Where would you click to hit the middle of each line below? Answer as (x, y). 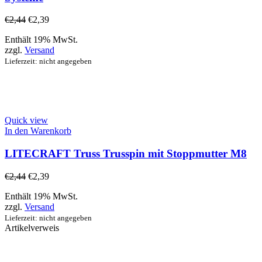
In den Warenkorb (38, 131)
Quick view (26, 120)
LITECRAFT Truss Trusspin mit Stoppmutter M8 (126, 154)
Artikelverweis (32, 227)
